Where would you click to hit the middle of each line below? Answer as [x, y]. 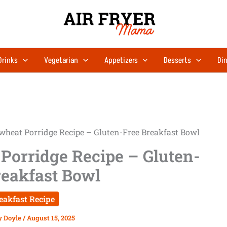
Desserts [178, 60]
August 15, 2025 [51, 218]
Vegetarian [61, 60]
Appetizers [121, 60]
